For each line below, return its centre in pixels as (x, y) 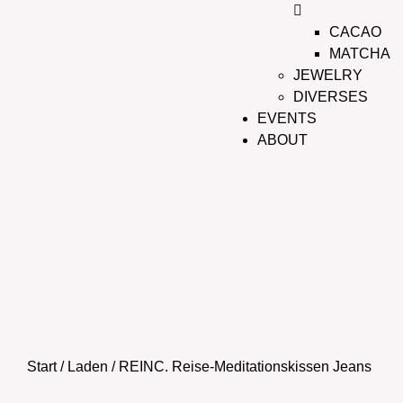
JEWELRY (328, 75)
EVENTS (287, 118)
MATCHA (360, 54)
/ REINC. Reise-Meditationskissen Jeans (240, 367)
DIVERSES (331, 97)
